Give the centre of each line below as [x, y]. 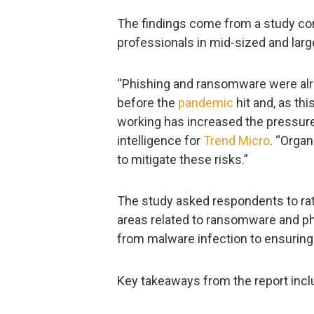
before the [148, 103]
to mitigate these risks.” [183, 160]
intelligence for [160, 141]
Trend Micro [237, 141]
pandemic [206, 103]
